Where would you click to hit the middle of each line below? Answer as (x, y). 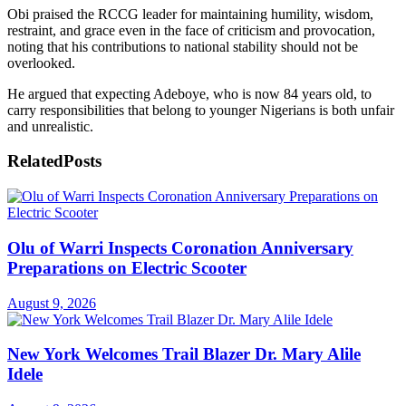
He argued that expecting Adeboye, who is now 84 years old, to (189, 93)
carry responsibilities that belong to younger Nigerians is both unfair (201, 110)
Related (35, 161)
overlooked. (41, 63)
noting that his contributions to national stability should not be (183, 46)
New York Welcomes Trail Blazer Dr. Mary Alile (184, 354)
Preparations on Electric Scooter (127, 267)
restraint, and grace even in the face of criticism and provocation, (191, 30)
